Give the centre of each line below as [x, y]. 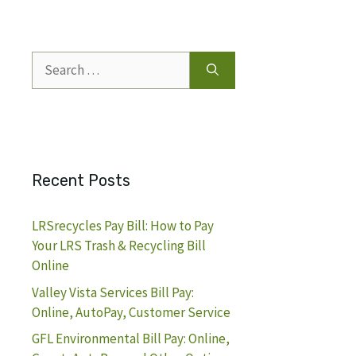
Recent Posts [81, 180]
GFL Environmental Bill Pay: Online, [131, 339]
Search [51, 60]
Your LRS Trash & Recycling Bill [119, 246]
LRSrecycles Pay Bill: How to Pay [123, 226]
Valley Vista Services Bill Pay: [113, 292]
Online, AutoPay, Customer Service [131, 312]
